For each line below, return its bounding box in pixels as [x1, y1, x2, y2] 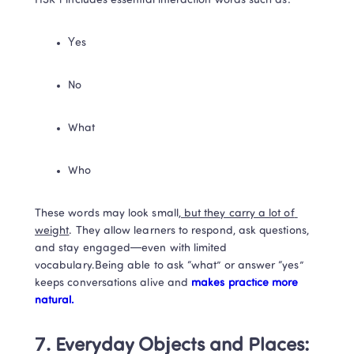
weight [35, 225, 70, 237]
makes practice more [188, 277, 299, 289]
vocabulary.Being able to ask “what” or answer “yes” [35, 260, 303, 272]
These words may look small [35, 208, 179, 220]
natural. [35, 295, 75, 307]
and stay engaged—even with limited [35, 243, 228, 254]
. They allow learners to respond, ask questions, [69, 225, 309, 237]
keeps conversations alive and [35, 277, 189, 289]
